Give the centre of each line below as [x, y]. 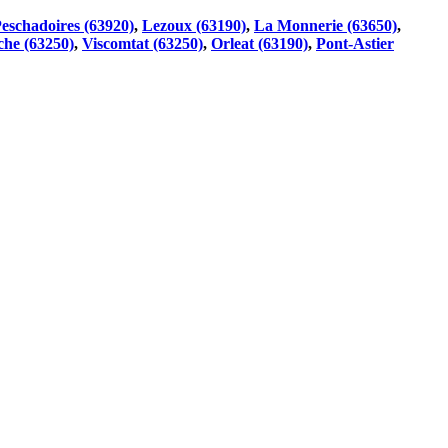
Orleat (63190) [259, 43]
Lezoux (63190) [194, 25]
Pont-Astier [355, 43]
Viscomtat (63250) [142, 43]
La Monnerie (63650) [325, 25]
